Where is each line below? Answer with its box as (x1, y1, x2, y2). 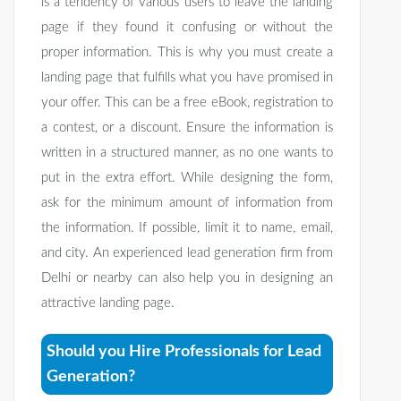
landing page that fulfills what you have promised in (41, 71, 333, 85)
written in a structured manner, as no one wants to (41, 146, 333, 160)
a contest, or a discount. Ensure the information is (41, 121, 333, 135)
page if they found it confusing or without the (41, 21, 333, 35)
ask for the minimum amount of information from (41, 196, 333, 210)
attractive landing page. (41, 296, 175, 311)
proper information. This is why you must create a (41, 46, 333, 60)
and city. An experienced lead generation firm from (41, 246, 333, 260)
